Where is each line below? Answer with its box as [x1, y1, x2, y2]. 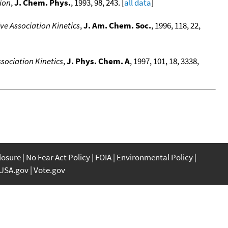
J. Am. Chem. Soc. [83, 19, 151, 31]
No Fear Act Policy [26, 151, 90, 163]
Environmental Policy [117, 151, 193, 163]
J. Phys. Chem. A [67, 55, 130, 67]
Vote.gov [34, 164, 65, 176]
